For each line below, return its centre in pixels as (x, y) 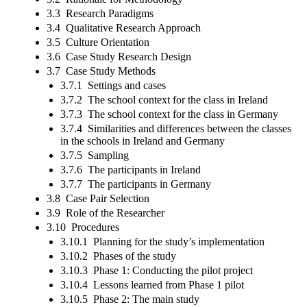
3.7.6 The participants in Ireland (131, 169)
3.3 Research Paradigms (100, 13)
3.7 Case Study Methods (101, 71)
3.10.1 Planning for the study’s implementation (162, 241)
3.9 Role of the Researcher (106, 212)
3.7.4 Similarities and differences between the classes (176, 128)
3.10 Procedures (83, 227)
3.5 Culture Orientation (98, 42)
